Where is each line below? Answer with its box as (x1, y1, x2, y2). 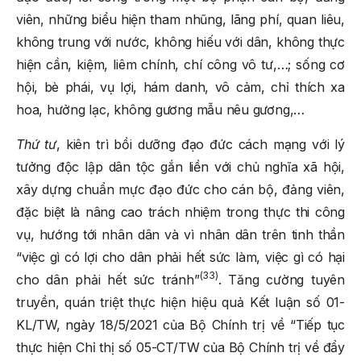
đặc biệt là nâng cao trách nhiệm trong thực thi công (16, 203, 345, 220)
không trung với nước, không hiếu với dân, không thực (16, 33, 345, 50)
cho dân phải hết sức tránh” (16, 271, 200, 288)
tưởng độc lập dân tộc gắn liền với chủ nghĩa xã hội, (16, 158, 345, 175)
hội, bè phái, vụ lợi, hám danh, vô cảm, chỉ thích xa (16, 78, 345, 95)
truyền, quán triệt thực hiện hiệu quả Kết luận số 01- (16, 293, 345, 310)
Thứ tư (16, 135, 56, 152)
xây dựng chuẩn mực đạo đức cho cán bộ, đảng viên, (16, 180, 345, 197)
